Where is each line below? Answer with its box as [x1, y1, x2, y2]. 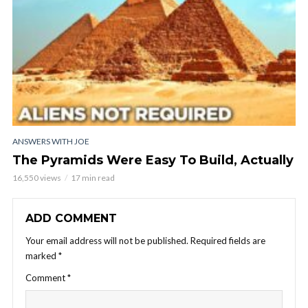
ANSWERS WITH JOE [12, 135, 89, 146]
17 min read [71, 172, 115, 183]
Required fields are [190, 234, 265, 246]
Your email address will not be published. [25, 234, 188, 246]
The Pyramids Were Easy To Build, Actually [12, 152, 294, 168]
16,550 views [12, 172, 61, 183]
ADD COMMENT [25, 211, 117, 225]
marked [25, 250, 58, 261]
